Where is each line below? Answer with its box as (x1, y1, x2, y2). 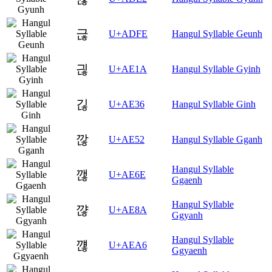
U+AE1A (109, 64, 147, 75)
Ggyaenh (172, 245, 207, 256)
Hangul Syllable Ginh (172, 99, 256, 110)
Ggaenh (172, 175, 202, 186)
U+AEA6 (109, 240, 147, 251)
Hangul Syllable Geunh (172, 29, 262, 39)
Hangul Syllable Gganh (172, 134, 262, 145)
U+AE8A (109, 205, 147, 216)
